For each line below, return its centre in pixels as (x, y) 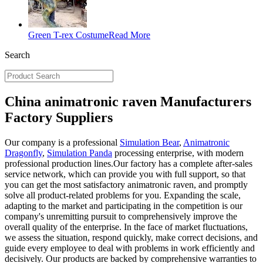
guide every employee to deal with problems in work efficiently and (130, 248)
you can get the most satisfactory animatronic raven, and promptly (126, 184)
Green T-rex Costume (68, 35)
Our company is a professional (62, 142)
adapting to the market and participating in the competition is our (124, 205)
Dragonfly (23, 153)
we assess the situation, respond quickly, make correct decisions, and (131, 237)
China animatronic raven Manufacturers (128, 101)
